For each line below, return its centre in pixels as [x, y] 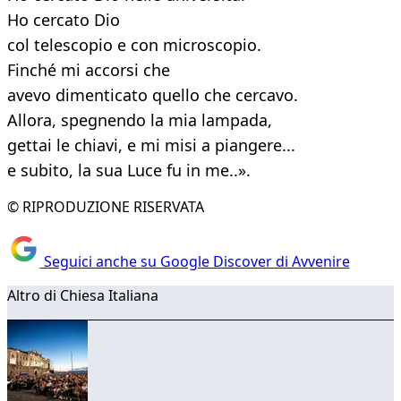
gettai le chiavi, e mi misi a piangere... [151, 145]
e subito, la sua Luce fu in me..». [129, 171]
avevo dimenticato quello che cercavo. [153, 95]
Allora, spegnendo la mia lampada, [140, 120]
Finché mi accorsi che [89, 70]
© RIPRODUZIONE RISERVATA [106, 207]
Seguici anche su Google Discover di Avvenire [195, 261]
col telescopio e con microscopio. [134, 45]
